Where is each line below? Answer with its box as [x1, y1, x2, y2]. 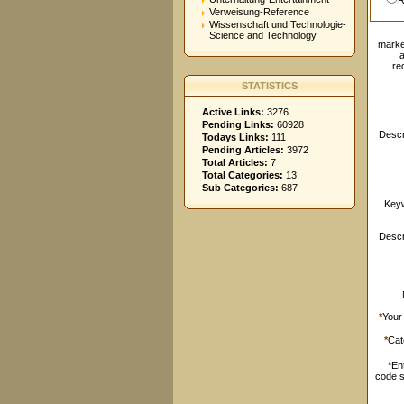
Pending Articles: [202, 144, 284, 155]
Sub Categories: [202, 182, 279, 193]
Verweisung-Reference [209, 6, 309, 17]
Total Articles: [202, 157, 268, 168]
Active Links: [202, 106, 264, 117]
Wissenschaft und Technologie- [209, 19, 346, 30]
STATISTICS [242, 80, 298, 91]
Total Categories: [202, 170, 283, 180]
